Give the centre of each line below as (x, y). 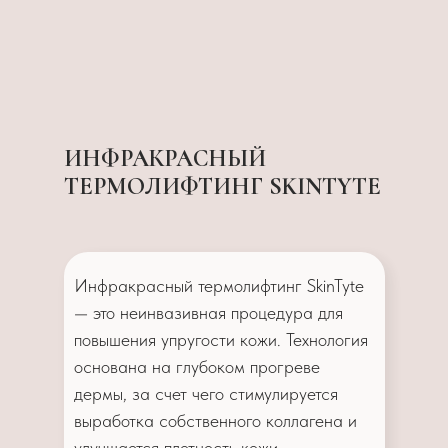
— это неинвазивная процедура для (208, 312)
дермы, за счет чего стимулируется (206, 393)
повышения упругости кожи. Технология (221, 339)
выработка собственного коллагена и (215, 420)
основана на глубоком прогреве (197, 366)
